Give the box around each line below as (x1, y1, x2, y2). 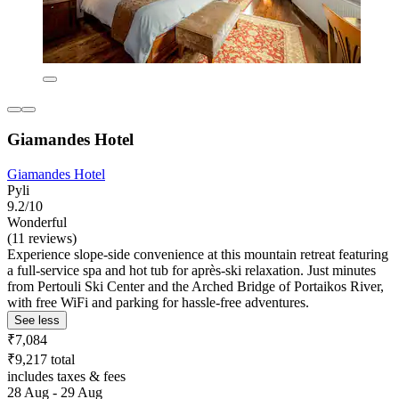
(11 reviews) (7, 230, 77, 246)
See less (14, 313, 60, 327)
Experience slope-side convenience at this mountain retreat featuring (7, 246, 388, 262)
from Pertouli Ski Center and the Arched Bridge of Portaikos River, (7, 278, 384, 294)
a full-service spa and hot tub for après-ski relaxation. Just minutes (7, 262, 376, 278)
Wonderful (7, 214, 67, 230)
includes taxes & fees (7, 368, 126, 384)
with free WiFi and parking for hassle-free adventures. (7, 294, 309, 310)
